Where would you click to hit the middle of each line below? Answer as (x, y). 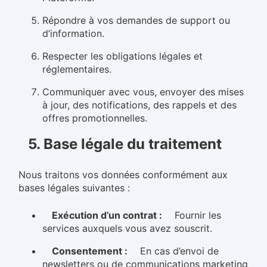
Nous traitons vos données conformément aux (123, 175)
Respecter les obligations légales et (122, 56)
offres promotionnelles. (95, 118)
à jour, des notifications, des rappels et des (139, 105)
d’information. (73, 33)
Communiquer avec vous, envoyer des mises (143, 92)
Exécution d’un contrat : (107, 215)
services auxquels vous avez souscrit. (127, 228)
